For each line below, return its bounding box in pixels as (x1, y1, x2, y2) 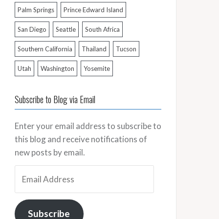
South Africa (85, 25, 120, 33)
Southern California (18, 45, 72, 53)
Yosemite (84, 65, 110, 72)
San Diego (18, 25, 46, 33)
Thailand (82, 45, 107, 53)
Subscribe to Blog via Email (15, 93, 95, 106)
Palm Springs (18, 6, 54, 14)
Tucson (116, 45, 136, 53)
